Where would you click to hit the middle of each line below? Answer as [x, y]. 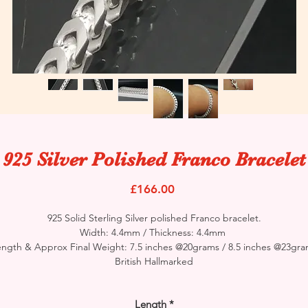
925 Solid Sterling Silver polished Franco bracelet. [154, 218]
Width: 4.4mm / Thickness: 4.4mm [154, 232]
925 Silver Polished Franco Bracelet [154, 159]
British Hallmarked [154, 261]
